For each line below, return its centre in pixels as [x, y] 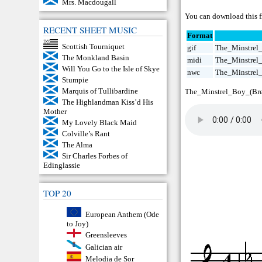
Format [200, 36]
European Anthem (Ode [122, 214]
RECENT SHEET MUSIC [90, 30]
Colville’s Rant [86, 134]
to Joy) [78, 223]
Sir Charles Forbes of [94, 156]
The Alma [77, 145]
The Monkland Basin [95, 58]
